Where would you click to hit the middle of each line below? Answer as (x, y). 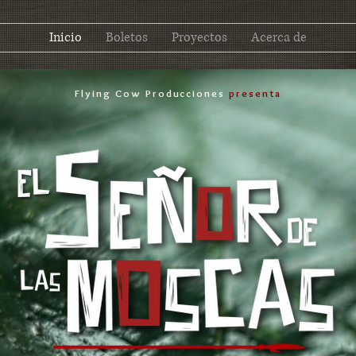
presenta (255, 93)
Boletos (127, 37)
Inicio (66, 37)
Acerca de (279, 37)
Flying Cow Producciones (152, 93)
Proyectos (199, 37)
